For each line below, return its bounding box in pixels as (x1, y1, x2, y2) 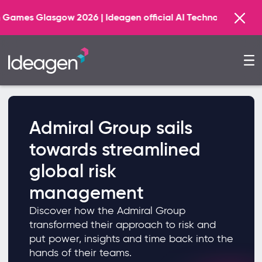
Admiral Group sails (29, 116, 192, 139)
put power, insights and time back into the (29, 232, 233, 245)
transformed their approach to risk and (29, 218, 216, 231)
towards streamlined (29, 138, 201, 161)
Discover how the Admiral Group (29, 204, 185, 217)
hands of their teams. (29, 246, 132, 259)
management (29, 181, 144, 204)
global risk (29, 160, 116, 182)
